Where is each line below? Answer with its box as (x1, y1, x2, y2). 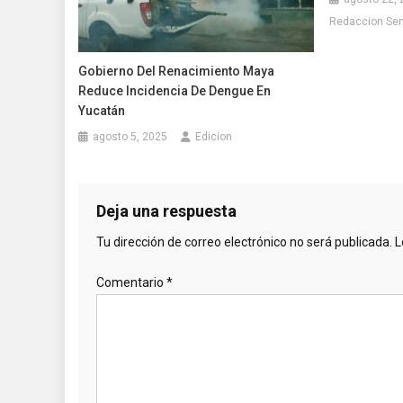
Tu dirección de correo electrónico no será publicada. (96, 234, 392, 249)
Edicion (195, 130, 233, 143)
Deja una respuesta (96, 201, 237, 220)
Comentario (96, 274, 166, 290)
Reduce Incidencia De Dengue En (78, 83, 272, 98)
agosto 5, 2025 (93, 130, 168, 143)
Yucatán (78, 103, 126, 118)
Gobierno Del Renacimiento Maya (78, 63, 275, 78)
